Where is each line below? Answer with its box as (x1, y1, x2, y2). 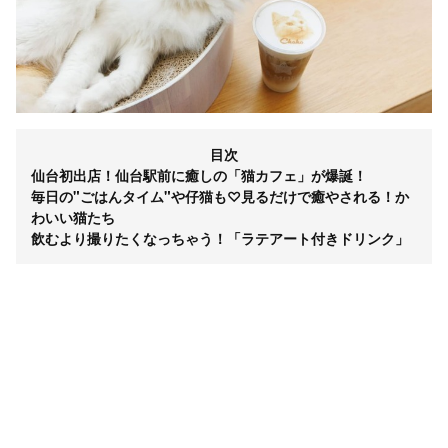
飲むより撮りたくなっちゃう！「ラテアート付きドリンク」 (31, 228, 409, 249)
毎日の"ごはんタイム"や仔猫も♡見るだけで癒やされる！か (31, 186, 409, 207)
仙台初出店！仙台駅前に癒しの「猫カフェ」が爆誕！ (31, 165, 367, 186)
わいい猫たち (31, 207, 115, 228)
